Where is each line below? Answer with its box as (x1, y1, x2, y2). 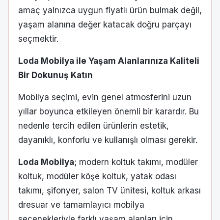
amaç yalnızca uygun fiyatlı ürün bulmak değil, (18, 5, 202, 15)
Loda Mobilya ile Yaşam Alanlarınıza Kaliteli (18, 55, 199, 66)
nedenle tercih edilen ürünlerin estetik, (18, 120, 169, 131)
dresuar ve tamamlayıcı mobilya (18, 199, 144, 210)
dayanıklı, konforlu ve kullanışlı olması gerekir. (18, 135, 197, 145)
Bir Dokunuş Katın (18, 70, 93, 80)
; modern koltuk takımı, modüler (74, 157, 198, 167)
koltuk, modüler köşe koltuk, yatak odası (18, 171, 176, 181)
